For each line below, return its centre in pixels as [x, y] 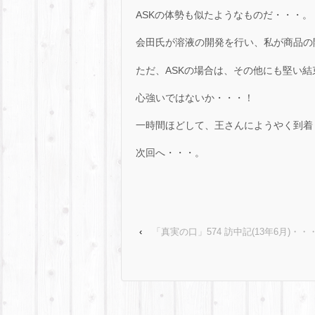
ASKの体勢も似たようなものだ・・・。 [224, 15]
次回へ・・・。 [170, 153]
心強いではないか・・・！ [195, 97]
